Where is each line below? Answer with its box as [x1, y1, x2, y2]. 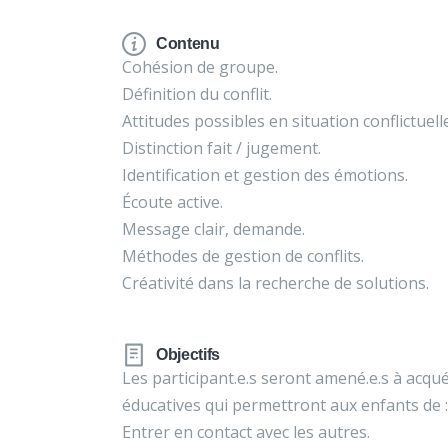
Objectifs [156, 346, 221, 363]
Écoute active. [122, 191, 223, 213]
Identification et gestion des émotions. [122, 164, 408, 186]
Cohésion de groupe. [122, 56, 278, 78]
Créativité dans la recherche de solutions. [122, 272, 429, 294]
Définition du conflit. [122, 83, 272, 105]
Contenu [156, 35, 220, 52]
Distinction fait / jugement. [122, 137, 321, 159]
